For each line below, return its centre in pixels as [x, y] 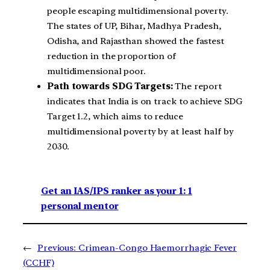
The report [197, 86]
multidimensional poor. [96, 71]
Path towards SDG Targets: [110, 86]
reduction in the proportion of [111, 56]
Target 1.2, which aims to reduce [115, 116]
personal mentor [80, 206]
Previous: [57, 248]
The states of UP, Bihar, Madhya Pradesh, [134, 26]
